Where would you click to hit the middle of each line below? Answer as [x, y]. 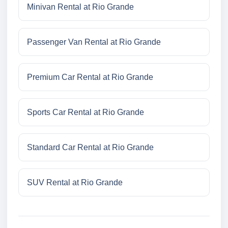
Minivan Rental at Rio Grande [80, 7]
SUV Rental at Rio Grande [75, 183]
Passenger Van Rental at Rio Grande [94, 42]
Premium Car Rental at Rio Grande [90, 77]
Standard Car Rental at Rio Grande [90, 148]
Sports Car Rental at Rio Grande [85, 112]
